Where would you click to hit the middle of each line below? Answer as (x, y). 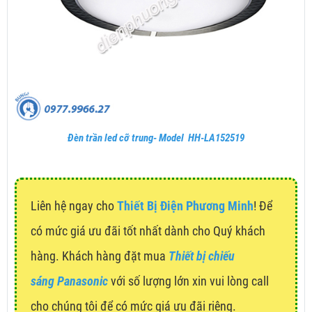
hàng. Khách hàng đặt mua (100, 256)
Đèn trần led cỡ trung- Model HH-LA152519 (156, 138)
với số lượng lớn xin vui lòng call (188, 281)
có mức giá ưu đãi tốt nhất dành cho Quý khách (148, 231)
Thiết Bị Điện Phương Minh (185, 206)
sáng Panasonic (69, 281)
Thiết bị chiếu (202, 256)
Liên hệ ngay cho (74, 206)
